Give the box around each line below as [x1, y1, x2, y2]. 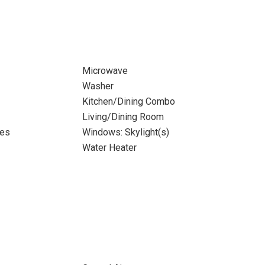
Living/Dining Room [82, 111, 164, 122]
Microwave [82, 65, 128, 76]
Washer [82, 80, 114, 92]
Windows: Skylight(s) [82, 127, 169, 138]
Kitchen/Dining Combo [82, 96, 175, 107]
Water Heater [82, 142, 137, 153]
